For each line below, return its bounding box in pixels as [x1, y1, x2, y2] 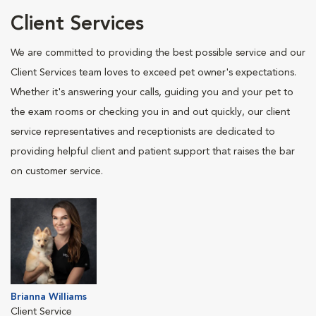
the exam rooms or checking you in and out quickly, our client [11, 107, 290, 117]
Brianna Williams [11, 292, 87, 302]
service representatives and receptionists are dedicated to [11, 127, 275, 137]
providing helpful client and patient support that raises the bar [11, 147, 295, 157]
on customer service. [11, 166, 103, 176]
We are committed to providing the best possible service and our [11, 48, 305, 58]
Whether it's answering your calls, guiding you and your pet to [11, 87, 293, 97]
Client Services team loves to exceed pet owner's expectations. [11, 68, 296, 78]
